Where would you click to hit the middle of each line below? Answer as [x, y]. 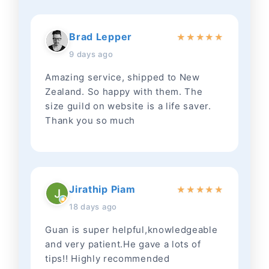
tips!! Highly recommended [107, 259]
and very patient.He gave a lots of [123, 244]
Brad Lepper [101, 37]
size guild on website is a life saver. [128, 106]
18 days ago [93, 207]
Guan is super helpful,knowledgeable [131, 230]
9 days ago [91, 54]
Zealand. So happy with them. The [124, 92]
